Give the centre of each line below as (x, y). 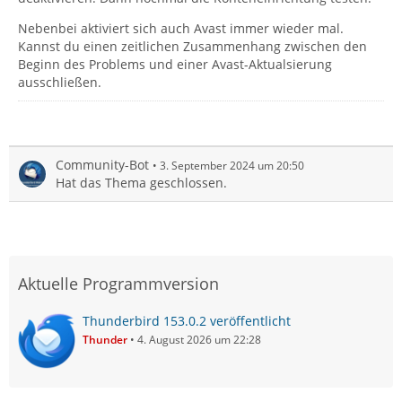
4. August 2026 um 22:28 (199, 339)
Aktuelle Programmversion (118, 283)
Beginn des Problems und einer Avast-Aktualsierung (175, 64)
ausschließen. (60, 82)
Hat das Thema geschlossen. (141, 182)
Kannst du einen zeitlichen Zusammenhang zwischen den (192, 46)
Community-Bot (102, 164)
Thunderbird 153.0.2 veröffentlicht (187, 320)
